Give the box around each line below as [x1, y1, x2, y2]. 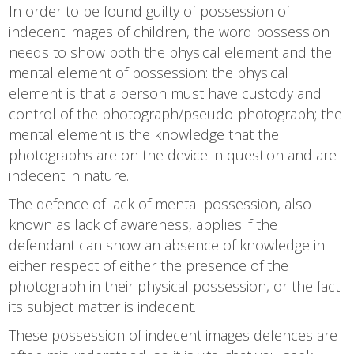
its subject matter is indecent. [9, 296, 197, 316]
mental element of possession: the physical [9, 62, 289, 82]
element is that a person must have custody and [9, 83, 322, 103]
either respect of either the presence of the [9, 255, 289, 275]
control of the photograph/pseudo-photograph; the [9, 104, 343, 123]
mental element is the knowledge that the [9, 124, 280, 144]
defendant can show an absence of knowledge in [9, 235, 326, 254]
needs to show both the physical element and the [9, 42, 333, 62]
